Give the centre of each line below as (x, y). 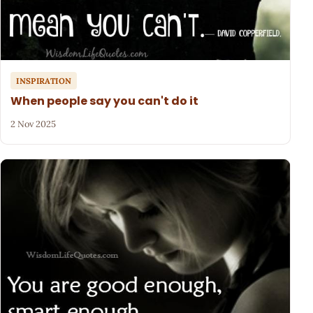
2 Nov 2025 (34, 124)
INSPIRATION (44, 80)
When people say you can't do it (105, 101)
